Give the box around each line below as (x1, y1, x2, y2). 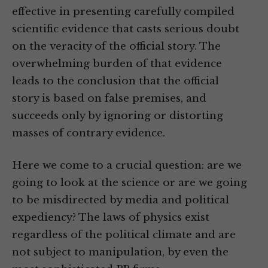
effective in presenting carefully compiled (12, 5, 234, 19)
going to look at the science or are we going (12, 176, 247, 190)
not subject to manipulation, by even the (12, 246, 229, 259)
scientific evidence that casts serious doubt (12, 23, 239, 36)
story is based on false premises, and (12, 92, 206, 105)
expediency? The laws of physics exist (12, 211, 209, 224)
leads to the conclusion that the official (12, 75, 219, 88)
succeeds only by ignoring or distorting (12, 109, 223, 123)
